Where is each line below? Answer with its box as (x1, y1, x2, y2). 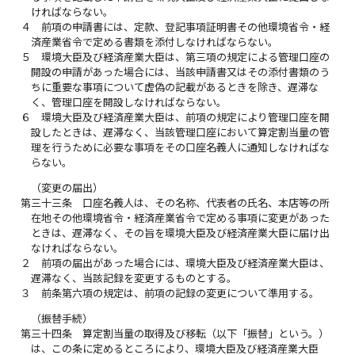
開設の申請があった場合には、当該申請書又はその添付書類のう (31, 65, 330, 78)
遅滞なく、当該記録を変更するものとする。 (31, 271, 238, 284)
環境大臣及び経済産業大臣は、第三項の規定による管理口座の (41, 50, 330, 63)
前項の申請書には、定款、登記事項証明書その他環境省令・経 (41, 20, 330, 33)
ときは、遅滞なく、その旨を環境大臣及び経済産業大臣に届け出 (31, 226, 330, 239)
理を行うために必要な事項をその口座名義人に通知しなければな (31, 140, 330, 154)
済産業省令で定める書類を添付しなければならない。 (31, 35, 279, 48)
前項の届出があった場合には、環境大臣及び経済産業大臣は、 (41, 256, 330, 269)
